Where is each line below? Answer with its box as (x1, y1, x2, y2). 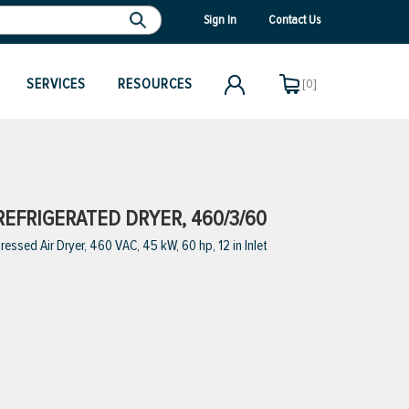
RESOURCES (118, 75, 193, 93)
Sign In (204, 11, 236, 27)
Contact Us (268, 11, 320, 27)
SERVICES (26, 75, 86, 93)
